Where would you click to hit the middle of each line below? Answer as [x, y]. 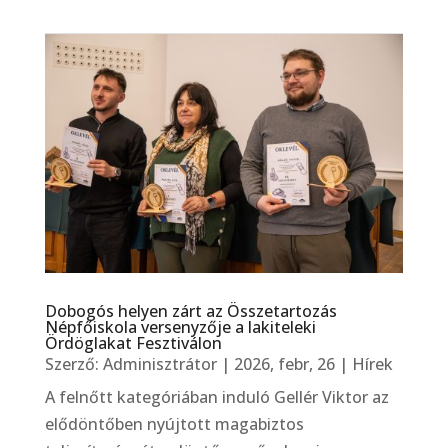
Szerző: [73, 364]
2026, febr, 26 [284, 364]
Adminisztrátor [159, 364]
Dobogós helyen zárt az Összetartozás [190, 311]
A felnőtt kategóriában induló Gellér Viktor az [216, 397]
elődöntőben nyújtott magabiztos [174, 424]
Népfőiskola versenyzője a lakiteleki [180, 327]
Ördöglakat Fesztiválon [133, 343]
